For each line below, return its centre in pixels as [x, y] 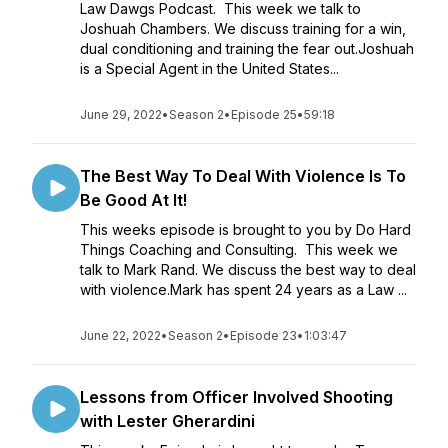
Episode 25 [264, 114]
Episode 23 [263, 335]
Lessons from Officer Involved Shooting [236, 397]
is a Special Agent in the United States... [209, 68]
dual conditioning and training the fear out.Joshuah [247, 48]
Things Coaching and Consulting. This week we [239, 249]
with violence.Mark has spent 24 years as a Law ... [243, 289]
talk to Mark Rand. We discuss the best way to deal [248, 269]
